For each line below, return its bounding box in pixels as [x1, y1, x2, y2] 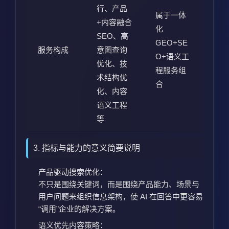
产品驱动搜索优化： [38, 167, 107, 176]
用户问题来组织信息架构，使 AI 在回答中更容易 [38, 192, 203, 201]
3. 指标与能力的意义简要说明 [33, 143, 140, 152]
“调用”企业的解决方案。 [38, 204, 120, 213]
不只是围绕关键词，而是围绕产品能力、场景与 [38, 179, 199, 189]
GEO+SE [155, 38, 188, 47]
